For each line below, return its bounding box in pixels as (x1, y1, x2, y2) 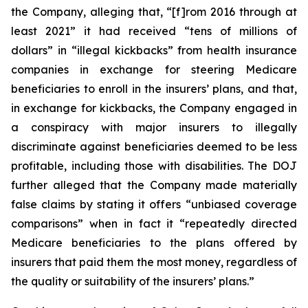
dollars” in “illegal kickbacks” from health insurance (11, 43, 297, 57)
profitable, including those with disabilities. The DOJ (11, 159, 297, 173)
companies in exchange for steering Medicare (11, 63, 297, 76)
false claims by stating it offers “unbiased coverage (11, 197, 297, 211)
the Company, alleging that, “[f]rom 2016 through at (11, 5, 297, 19)
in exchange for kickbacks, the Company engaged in (11, 101, 297, 115)
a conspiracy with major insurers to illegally (11, 120, 297, 134)
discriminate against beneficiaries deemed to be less (11, 140, 297, 153)
